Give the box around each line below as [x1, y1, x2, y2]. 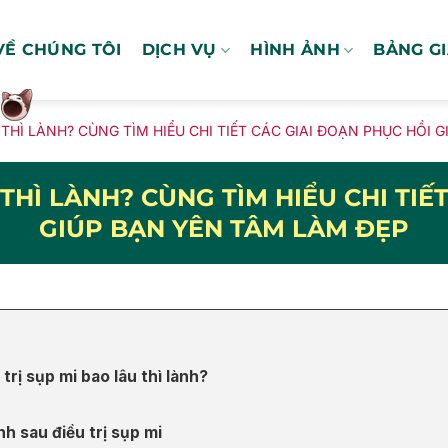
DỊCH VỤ [141, 40, 217, 59]
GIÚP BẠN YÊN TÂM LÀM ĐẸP [39, 214, 409, 243]
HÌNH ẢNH [250, 40, 340, 59]
